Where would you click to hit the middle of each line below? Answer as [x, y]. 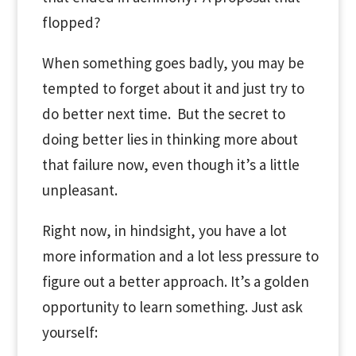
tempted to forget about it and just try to [173, 88]
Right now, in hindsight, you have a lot [164, 230]
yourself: [70, 332]
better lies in [122, 139]
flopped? [71, 22]
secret [248, 114]
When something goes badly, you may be [173, 63]
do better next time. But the [135, 114]
